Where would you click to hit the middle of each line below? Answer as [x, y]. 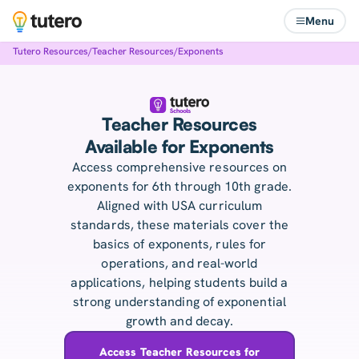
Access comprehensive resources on [179, 167]
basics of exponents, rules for [179, 244]
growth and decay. [179, 321]
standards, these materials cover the [179, 225]
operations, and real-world [179, 264]
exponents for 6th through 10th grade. [179, 187]
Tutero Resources [50, 51]
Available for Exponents [179, 147]
